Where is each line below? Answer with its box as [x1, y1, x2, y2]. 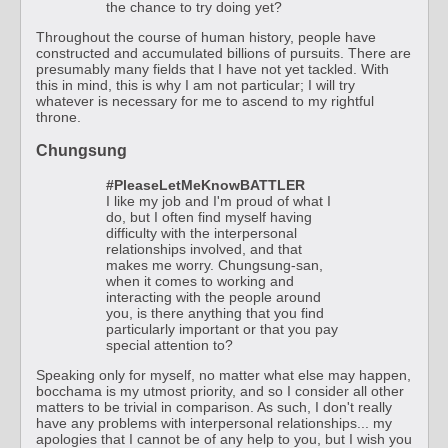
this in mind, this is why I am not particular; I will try [36, 76, 355, 93]
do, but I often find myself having [106, 208, 312, 225]
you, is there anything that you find [106, 304, 324, 321]
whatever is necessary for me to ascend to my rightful [36, 92, 374, 109]
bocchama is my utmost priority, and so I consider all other [36, 382, 404, 399]
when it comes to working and [106, 272, 294, 289]
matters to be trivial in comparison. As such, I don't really [36, 398, 392, 415]
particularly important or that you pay [106, 320, 338, 337]
